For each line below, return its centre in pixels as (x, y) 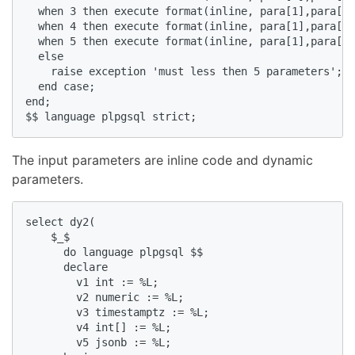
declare (73, 267)
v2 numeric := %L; (111, 297)
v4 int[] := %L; (105, 327)
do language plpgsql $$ (120, 252)
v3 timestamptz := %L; (124, 312)
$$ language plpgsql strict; (117, 116)
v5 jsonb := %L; (105, 342)
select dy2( (67, 221)
